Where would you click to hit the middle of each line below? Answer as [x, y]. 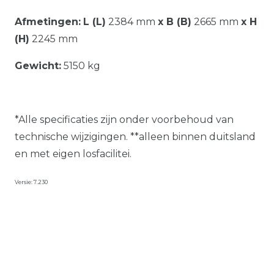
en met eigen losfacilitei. [73, 154]
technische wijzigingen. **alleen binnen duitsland [135, 136]
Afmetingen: [48, 21]
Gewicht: [38, 65]
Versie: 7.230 [31, 182]
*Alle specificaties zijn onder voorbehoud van [124, 119]
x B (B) [175, 21]
